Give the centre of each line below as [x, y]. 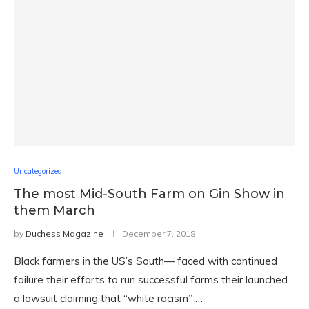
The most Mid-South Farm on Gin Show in [149, 194]
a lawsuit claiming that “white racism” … [108, 298]
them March [54, 210]
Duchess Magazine [64, 233]
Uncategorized [38, 171]
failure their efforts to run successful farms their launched [151, 280]
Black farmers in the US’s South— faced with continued [146, 261]
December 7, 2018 [159, 233]
